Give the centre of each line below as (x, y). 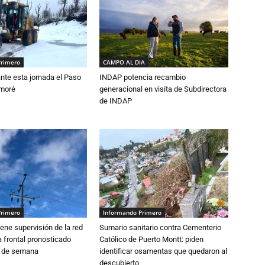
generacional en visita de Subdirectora (163, 89)
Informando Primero (132, 212)
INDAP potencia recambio (143, 77)
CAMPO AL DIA (124, 62)
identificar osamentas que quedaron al (163, 251)
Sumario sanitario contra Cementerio (160, 227)
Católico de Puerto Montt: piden (151, 239)
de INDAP (116, 101)
